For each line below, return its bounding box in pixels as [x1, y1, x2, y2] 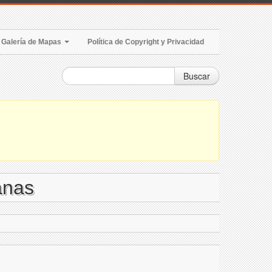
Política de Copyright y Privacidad [87, 38, 204, 46]
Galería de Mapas [1, 38, 63, 46]
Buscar [183, 70, 210, 82]
